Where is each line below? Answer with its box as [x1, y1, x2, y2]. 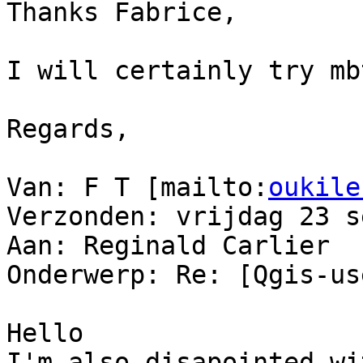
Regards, [6, 114, 130, 144]
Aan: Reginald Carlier [6, 231, 330, 261]
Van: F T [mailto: [6, 173, 268, 203]
